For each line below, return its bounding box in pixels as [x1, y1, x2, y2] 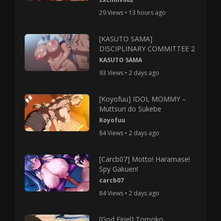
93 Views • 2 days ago [99, 68, 160, 77]
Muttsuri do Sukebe [99, 104, 162, 113]
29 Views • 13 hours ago [99, 8, 166, 17]
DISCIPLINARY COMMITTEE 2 [99, 43, 195, 53]
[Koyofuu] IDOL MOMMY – [99, 94, 186, 104]
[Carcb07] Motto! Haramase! [99, 154, 190, 164]
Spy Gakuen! [99, 164, 139, 174]
